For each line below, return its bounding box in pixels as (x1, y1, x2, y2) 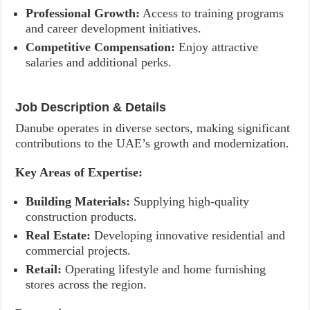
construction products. (26, 210, 138, 224)
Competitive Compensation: (26, 40, 176, 54)
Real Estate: (26, 228, 91, 242)
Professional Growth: (26, 6, 140, 20)
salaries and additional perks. (26, 55, 172, 69)
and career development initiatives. (26, 21, 202, 35)
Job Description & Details (15, 100, 174, 114)
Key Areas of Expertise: (15, 165, 143, 179)
